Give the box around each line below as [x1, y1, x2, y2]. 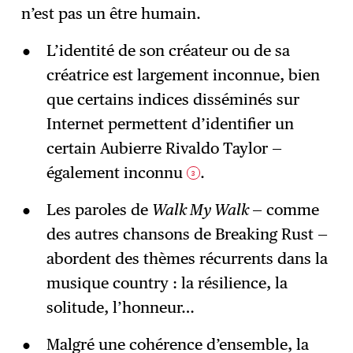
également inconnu [46, 162, 187, 182]
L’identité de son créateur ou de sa [46, 40, 290, 60]
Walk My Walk [151, 199, 252, 219]
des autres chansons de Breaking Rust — [46, 224, 328, 243]
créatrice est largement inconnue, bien [46, 65, 320, 84]
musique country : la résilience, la [46, 273, 288, 292]
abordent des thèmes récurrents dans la [46, 248, 328, 268]
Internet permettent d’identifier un [46, 113, 294, 133]
